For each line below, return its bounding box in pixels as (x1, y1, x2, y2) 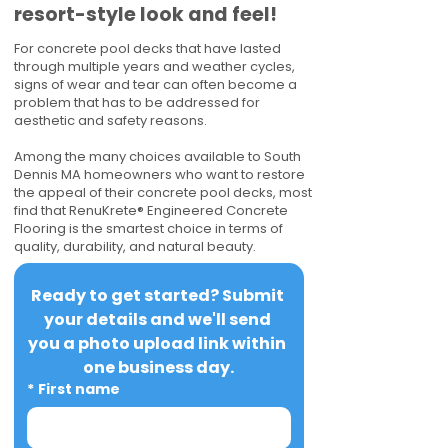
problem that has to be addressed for (14, 93, 260, 112)
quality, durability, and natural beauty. (14, 237, 256, 256)
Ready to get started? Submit (30, 284, 284, 307)
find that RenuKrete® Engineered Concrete (14, 201, 288, 220)
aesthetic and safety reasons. (14, 111, 207, 130)
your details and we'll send (43, 308, 271, 331)
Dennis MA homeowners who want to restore (14, 165, 305, 184)
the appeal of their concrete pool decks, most (14, 183, 312, 202)
